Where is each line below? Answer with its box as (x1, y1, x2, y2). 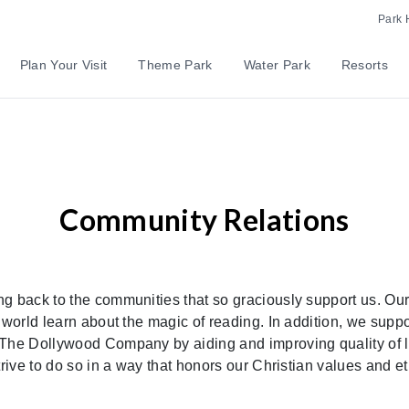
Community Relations (59, 202, 350, 237)
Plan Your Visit (19, 58, 108, 72)
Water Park (243, 58, 310, 72)
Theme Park (138, 58, 213, 72)
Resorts (341, 58, 389, 72)
